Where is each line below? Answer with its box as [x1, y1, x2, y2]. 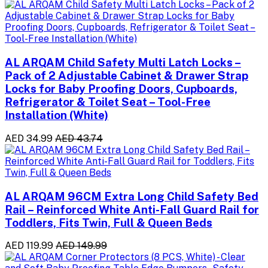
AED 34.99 [5, 132, 53, 144]
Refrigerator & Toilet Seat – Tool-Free [5, 95, 211, 109]
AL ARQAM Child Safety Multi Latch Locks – [5, 56, 241, 69]
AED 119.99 [5, 240, 53, 252]
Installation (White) [5, 108, 108, 122]
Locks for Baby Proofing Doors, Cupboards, [5, 82, 237, 96]
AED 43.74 [55, 132, 103, 144]
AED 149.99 [56, 240, 107, 252]
